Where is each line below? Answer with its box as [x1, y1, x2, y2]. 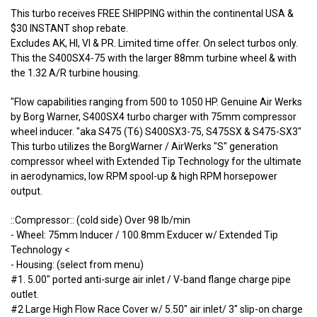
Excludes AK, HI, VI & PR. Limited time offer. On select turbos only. [11, 38, 298, 50]
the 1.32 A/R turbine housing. [11, 67, 140, 79]
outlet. [11, 289, 39, 301]
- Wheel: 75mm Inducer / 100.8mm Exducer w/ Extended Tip [11, 229, 278, 241]
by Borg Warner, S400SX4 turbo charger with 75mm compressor [11, 111, 296, 123]
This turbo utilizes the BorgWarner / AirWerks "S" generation [11, 141, 278, 153]
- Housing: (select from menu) [11, 259, 144, 271]
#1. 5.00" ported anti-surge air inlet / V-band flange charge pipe [11, 274, 291, 286]
